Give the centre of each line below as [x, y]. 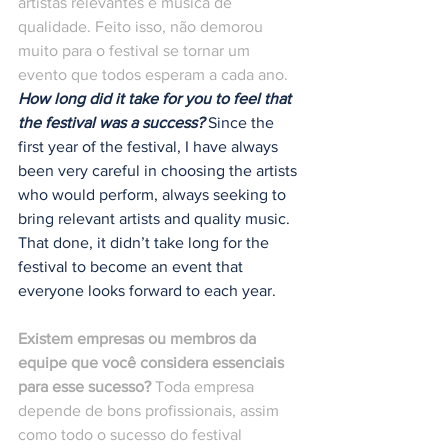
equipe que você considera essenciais [153, 363]
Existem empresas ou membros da [139, 339]
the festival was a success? [111, 123]
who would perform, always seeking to [154, 195]
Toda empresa [204, 387]
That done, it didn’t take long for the [145, 243]
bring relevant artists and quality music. [156, 219]
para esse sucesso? [84, 387]
